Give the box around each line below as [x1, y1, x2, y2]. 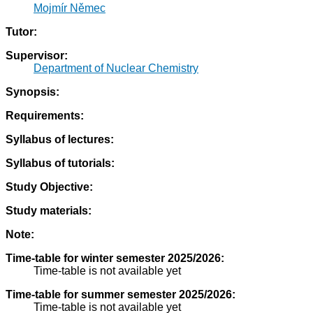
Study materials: [6, 205, 92, 217]
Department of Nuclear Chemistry [34, 62, 198, 75]
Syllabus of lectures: [6, 133, 114, 146]
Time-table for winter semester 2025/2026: [6, 252, 224, 265]
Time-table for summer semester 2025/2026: [6, 289, 235, 301]
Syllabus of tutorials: [6, 157, 115, 170]
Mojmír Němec [34, 2, 105, 15]
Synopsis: [6, 86, 59, 99]
